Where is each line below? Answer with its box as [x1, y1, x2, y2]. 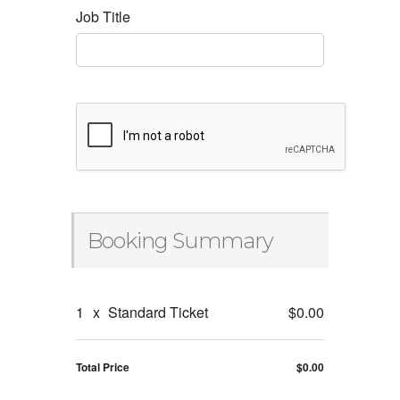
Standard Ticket [104, 302, 208, 323]
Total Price [76, 359, 129, 376]
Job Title [76, 6, 130, 28]
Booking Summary [87, 228, 273, 254]
